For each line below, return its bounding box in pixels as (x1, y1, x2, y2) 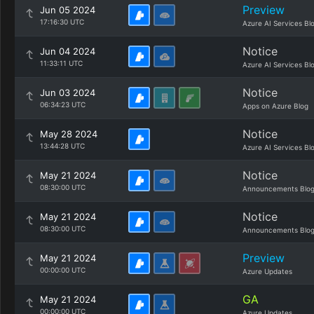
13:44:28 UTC (40, 142, 85, 150)
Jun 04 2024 (40, 46, 95, 57)
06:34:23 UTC (40, 100, 86, 109)
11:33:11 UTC (40, 59, 83, 67)
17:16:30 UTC (40, 18, 84, 26)
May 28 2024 (40, 128, 97, 139)
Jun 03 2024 (40, 87, 95, 98)
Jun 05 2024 (40, 4, 95, 15)
